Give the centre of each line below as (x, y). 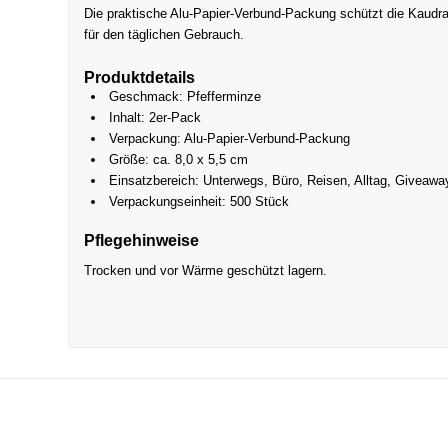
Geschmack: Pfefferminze (185, 97)
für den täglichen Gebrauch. (164, 35)
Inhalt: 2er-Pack (155, 118)
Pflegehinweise (142, 241)
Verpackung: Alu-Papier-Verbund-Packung (230, 139)
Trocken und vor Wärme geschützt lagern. (206, 271)
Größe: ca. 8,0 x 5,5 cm (179, 160)
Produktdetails (140, 78)
